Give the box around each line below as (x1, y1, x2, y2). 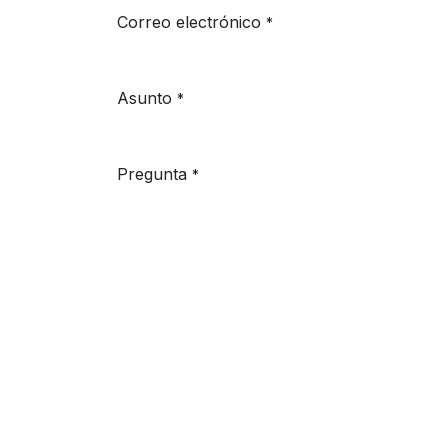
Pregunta (117, 164, 187, 184)
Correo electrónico (117, 12, 261, 32)
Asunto (117, 88, 172, 108)
